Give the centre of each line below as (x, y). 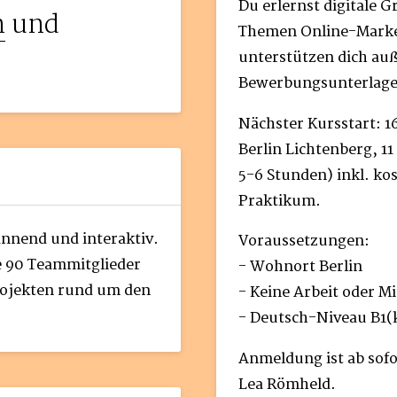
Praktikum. (279, 201)
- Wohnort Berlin (300, 267)
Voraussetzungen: (304, 241)
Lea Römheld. (287, 384)
